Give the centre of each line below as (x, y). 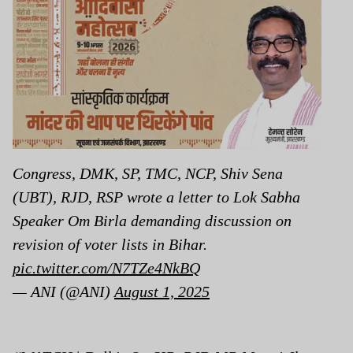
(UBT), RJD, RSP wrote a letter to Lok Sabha (156, 197)
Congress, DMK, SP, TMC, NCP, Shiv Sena (148, 173)
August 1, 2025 (162, 291)
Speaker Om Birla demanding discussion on (152, 220)
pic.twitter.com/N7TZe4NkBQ (106, 268)
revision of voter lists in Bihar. (110, 244)
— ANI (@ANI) (63, 291)
